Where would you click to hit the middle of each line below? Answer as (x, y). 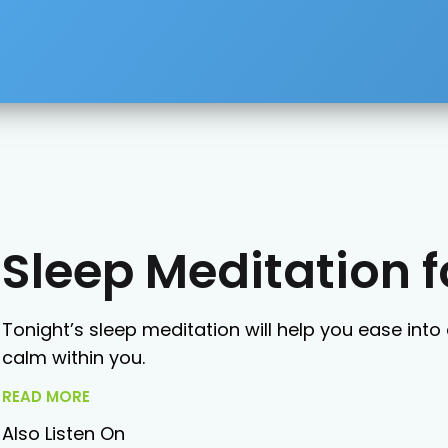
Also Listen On (63, 433)
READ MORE (46, 396)
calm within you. (73, 357)
